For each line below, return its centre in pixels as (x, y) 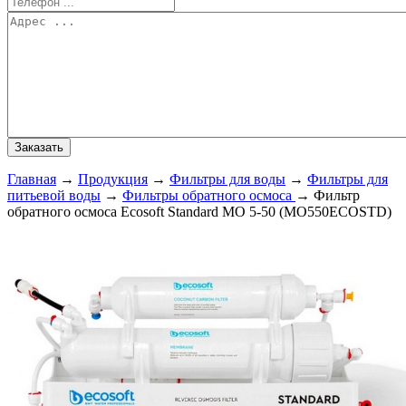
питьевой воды (54, 195)
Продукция (113, 179)
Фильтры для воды (227, 179)
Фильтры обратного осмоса (209, 195)
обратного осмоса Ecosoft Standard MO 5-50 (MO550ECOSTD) (199, 211)
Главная (32, 179)
